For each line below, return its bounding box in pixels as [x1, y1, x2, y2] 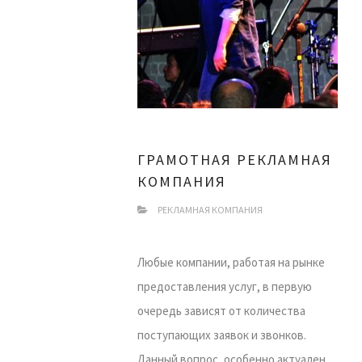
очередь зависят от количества [137, 303, 305, 318]
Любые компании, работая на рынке [137, 255, 325, 270]
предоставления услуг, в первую [137, 279, 312, 294]
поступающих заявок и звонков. [137, 327, 306, 343]
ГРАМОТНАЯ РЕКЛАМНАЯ [137, 150, 332, 169]
